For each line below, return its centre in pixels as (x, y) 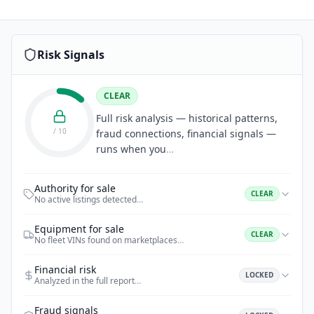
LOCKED (259, 275)
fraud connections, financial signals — (186, 134)
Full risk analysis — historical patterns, (187, 118)
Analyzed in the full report (84, 281)
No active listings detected (86, 199)
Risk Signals (71, 55)
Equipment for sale (79, 229)
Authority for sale (75, 188)
